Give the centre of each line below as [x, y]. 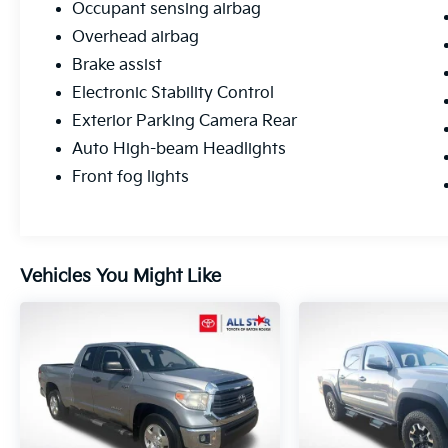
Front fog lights [131, 178]
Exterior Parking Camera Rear [185, 122]
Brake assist [117, 66]
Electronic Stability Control [173, 94]
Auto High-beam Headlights [179, 150]
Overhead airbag [136, 38]
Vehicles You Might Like [120, 277]
